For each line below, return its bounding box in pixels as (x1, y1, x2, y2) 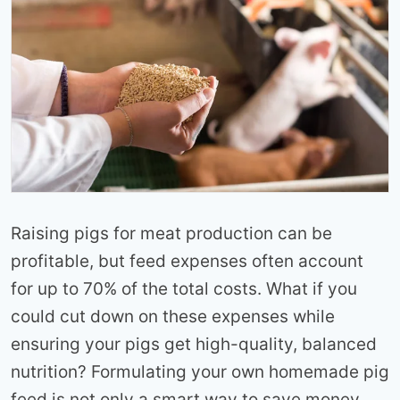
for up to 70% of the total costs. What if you (11, 279, 357, 300)
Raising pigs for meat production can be (11, 223, 332, 245)
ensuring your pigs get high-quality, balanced (11, 334, 377, 355)
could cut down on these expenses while (11, 306, 335, 328)
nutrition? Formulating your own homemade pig (11, 362, 389, 383)
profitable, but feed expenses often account (11, 251, 363, 272)
